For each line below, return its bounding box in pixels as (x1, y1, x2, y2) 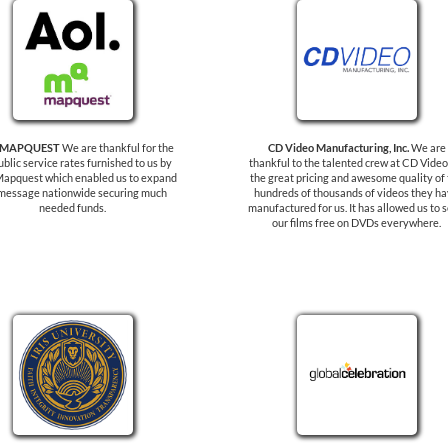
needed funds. (39, 201, 107, 214)
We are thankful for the (59, 141, 174, 154)
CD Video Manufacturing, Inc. (267, 141, 409, 154)
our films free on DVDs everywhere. (272, 216, 441, 229)
